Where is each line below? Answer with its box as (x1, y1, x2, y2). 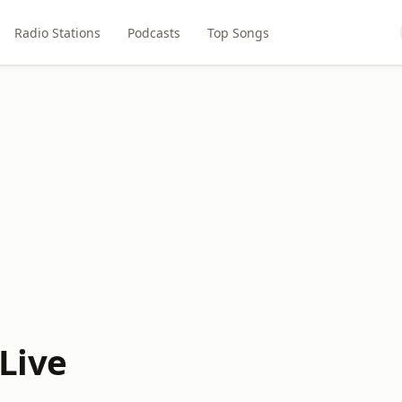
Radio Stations (14, 23, 101, 41)
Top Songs (207, 23, 270, 41)
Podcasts (127, 23, 181, 41)
